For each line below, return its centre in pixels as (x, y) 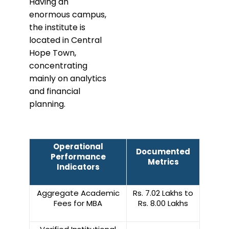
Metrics (163, 162)
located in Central (65, 40)
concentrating (58, 66)
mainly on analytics (68, 79)
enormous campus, (68, 15)
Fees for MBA (78, 203)
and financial (55, 91)
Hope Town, (53, 53)
